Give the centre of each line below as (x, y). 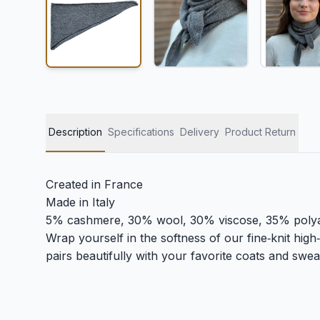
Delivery (200, 132)
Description (75, 132)
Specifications (141, 132)
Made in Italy (80, 202)
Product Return (260, 132)
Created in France (94, 184)
